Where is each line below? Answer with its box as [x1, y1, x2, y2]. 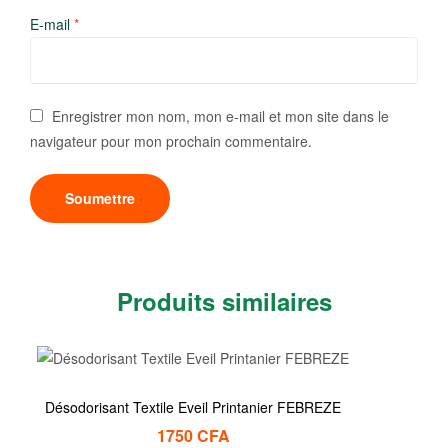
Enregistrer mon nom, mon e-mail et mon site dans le [52, 105, 390, 126]
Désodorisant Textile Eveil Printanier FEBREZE [45, 397, 341, 417]
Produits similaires [116, 284, 332, 318]
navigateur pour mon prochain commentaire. [30, 130, 312, 151]
